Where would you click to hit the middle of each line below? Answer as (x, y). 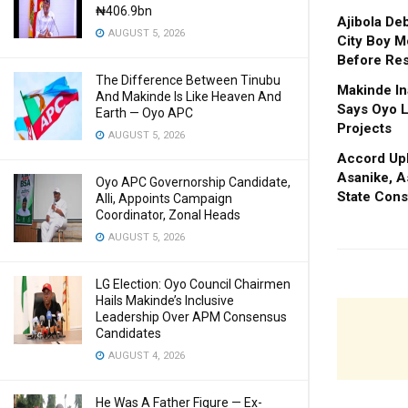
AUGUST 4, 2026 (145, 356)
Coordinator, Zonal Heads (168, 215)
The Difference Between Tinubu (188, 80)
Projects (364, 129)
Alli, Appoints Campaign (164, 199)
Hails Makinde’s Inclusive (165, 301)
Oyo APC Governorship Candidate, (193, 182)
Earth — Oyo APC (144, 113)
